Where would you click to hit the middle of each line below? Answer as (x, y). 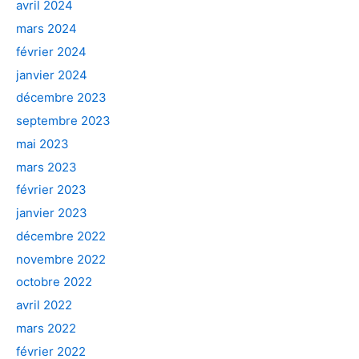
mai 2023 (42, 143)
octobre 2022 (54, 282)
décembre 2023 (61, 98)
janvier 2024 (52, 75)
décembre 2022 (61, 236)
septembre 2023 (63, 121)
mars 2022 (46, 328)
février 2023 (51, 190)
